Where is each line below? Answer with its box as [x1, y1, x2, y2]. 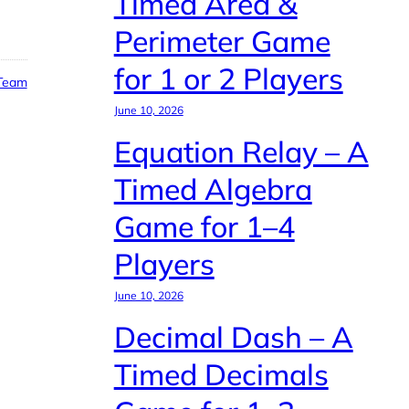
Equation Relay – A [113, 133, 369, 171]
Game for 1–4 [113, 208, 295, 246]
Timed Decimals [113, 356, 329, 393]
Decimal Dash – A [113, 319, 353, 356]
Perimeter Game [113, 23, 330, 60]
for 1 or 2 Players [113, 60, 343, 98]
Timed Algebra [113, 171, 312, 208]
